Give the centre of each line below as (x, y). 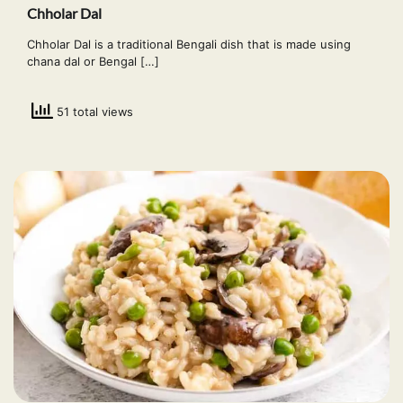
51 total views (93, 111)
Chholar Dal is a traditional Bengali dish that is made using (189, 45)
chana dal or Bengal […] (93, 62)
